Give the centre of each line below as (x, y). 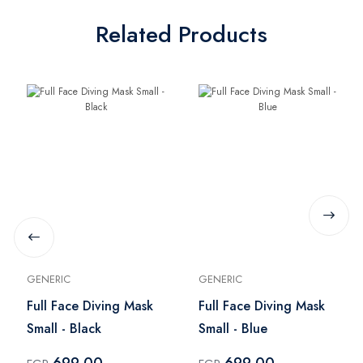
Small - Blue (233, 328)
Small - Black (64, 328)
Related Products (181, 34)
